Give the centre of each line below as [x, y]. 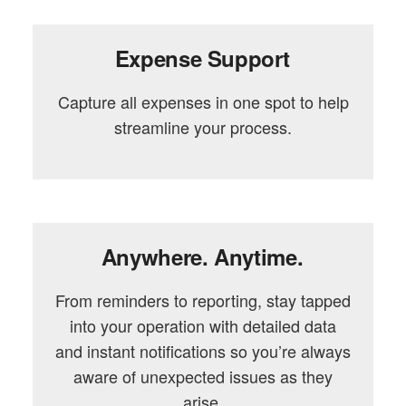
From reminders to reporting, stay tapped [203, 300]
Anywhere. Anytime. [202, 256]
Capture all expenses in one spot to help [203, 101]
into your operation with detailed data [203, 325]
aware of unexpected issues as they [203, 376]
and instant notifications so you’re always [203, 350]
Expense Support [202, 58]
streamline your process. [203, 126]
